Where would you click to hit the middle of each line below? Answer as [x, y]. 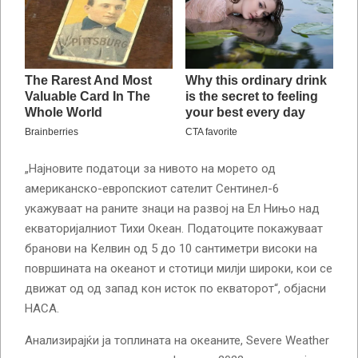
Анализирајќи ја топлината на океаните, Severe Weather [177, 340]
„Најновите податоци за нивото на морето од [150, 168]
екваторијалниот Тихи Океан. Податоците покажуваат [174, 228]
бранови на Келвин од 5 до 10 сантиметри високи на [171, 248]
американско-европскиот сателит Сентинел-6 [152, 188]
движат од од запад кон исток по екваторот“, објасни [175, 288]
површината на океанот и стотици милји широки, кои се [179, 268]
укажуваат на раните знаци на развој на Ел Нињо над [172, 208]
